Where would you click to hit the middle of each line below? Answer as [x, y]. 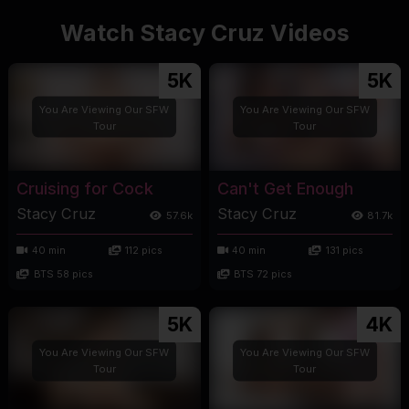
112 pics [144, 250]
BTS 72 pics [263, 274]
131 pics [344, 250]
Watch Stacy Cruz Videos [204, 33]
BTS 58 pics [63, 274]
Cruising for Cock [85, 189]
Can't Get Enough [285, 189]
